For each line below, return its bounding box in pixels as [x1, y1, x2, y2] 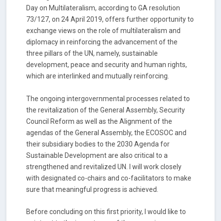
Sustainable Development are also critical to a [26, 151, 168, 159]
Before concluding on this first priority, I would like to [26, 208, 186, 216]
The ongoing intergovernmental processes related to [26, 94, 190, 103]
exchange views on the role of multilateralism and [26, 27, 181, 35]
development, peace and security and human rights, [26, 61, 187, 69]
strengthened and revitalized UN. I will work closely [26, 162, 182, 171]
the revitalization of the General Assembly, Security [26, 106, 185, 114]
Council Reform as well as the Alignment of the [26, 117, 173, 125]
